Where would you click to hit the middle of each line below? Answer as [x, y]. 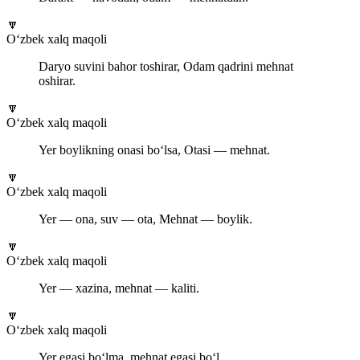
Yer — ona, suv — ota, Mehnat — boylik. [145, 219]
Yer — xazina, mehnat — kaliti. [119, 288]
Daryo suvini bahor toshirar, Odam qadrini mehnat [166, 67]
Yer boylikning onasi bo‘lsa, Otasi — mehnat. [154, 150]
